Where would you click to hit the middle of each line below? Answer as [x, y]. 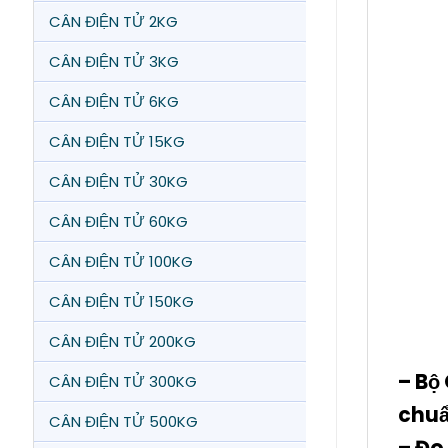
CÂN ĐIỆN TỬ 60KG [118, 221]
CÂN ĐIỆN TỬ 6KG [114, 101]
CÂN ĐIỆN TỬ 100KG [121, 261]
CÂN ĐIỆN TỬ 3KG [114, 61]
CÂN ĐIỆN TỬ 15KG [117, 141]
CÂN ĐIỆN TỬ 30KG [118, 181]
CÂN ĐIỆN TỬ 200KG [122, 341]
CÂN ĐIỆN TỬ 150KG [121, 301]
